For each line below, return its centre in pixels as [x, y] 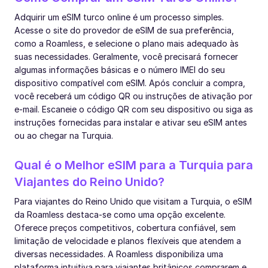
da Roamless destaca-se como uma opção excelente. [120, 214]
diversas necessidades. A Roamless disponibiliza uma [119, 254]
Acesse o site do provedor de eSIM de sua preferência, [124, 30]
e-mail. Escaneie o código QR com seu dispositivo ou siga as [134, 109]
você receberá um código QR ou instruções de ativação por [133, 96]
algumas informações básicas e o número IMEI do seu [120, 69]
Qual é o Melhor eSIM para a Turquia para [134, 165]
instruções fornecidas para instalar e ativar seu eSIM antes [131, 122]
